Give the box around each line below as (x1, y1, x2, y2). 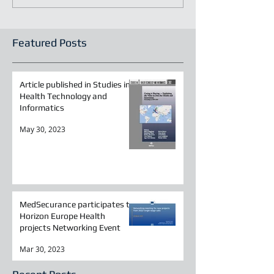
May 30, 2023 (20, 124, 65, 135)
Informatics (20, 103, 64, 113)
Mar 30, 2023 (20, 244, 65, 254)
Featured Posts (12, 36, 87, 50)
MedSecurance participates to (20, 199, 135, 210)
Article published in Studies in (20, 80, 130, 90)
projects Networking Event (20, 223, 120, 233)
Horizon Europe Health (20, 211, 105, 221)
